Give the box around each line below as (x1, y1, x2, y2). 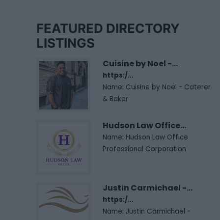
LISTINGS (36, 35, 95, 51)
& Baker (103, 94, 128, 104)
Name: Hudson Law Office (103, 132, 188, 142)
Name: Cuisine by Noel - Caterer (103, 82, 211, 92)
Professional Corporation (103, 144, 186, 154)
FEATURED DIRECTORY (36, 20, 180, 36)
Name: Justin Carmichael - (103, 206, 191, 216)
